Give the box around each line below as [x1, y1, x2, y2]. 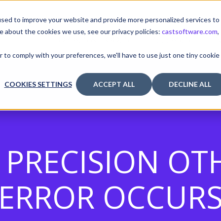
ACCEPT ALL [93, 80, 135, 89]
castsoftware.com [162, 27, 218, 36]
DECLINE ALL [169, 80, 211, 89]
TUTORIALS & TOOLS [39, 34, 129, 45]
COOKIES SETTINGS [4, 80, 72, 89]
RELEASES [150, 34, 191, 45]
